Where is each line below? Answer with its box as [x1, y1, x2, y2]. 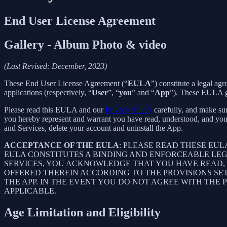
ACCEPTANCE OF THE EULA [4, 140, 119, 149]
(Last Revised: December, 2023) [4, 61, 107, 70]
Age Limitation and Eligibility [4, 205, 161, 219]
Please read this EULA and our [4, 105, 105, 114]
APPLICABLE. [4, 186, 56, 195]
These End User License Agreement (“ [4, 79, 128, 88]
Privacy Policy [105, 105, 152, 114]
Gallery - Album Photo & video [4, 37, 167, 51]
